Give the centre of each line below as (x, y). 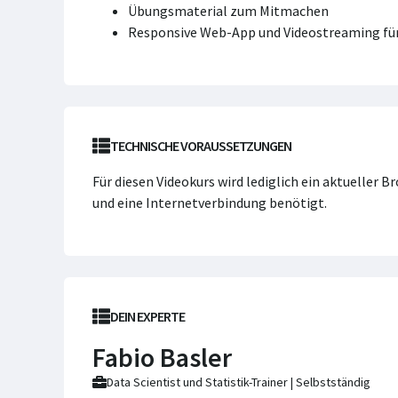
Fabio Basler (162, 357)
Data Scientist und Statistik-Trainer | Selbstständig (239, 382)
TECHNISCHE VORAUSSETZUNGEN (201, 146)
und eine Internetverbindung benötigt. (210, 203)
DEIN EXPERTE (147, 316)
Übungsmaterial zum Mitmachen (228, 11)
